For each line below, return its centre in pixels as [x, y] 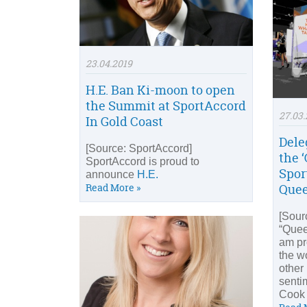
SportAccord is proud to [143, 162]
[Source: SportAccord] [139, 149]
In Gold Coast [124, 122]
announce [111, 175]
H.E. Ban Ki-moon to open [160, 90]
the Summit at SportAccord [166, 106]
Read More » [113, 188]
